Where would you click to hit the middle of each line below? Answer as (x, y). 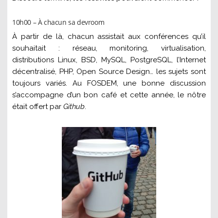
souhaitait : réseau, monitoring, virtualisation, (109, 48)
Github (74, 107)
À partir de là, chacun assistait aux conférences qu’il (109, 37)
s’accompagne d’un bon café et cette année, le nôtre (109, 95)
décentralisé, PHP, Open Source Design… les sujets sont (109, 72)
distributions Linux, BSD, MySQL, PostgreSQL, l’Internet (109, 60)
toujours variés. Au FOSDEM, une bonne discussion (109, 83)
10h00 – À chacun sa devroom (58, 22)
